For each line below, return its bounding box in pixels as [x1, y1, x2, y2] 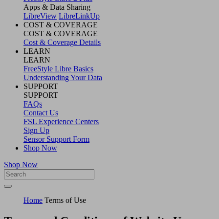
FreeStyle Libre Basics [23, 64, 93, 73]
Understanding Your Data [23, 73, 102, 82]
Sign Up [23, 126, 49, 134]
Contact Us [23, 108, 58, 117]
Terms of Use [44, 196, 86, 204]
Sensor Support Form [23, 134, 89, 143]
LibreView [23, 11, 57, 20]
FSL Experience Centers [23, 117, 99, 126]
